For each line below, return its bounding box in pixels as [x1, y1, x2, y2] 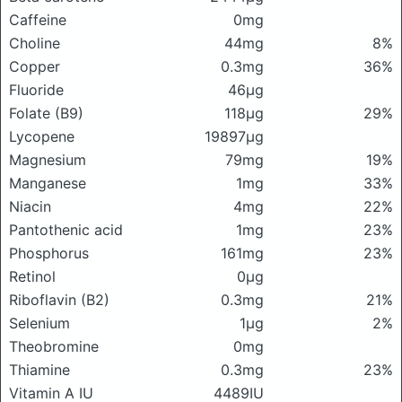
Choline [9, 33, 60, 52]
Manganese [9, 173, 86, 192]
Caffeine [9, 10, 66, 29]
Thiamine [9, 360, 70, 379]
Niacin [9, 197, 51, 215]
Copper [9, 57, 60, 75]
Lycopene [9, 127, 74, 145]
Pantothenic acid [9, 220, 123, 239]
